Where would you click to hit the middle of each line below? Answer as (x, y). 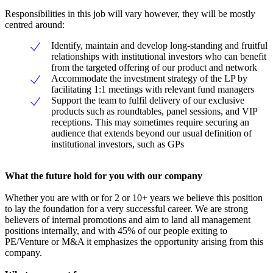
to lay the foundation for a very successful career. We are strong (126, 208)
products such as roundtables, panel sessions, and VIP (154, 111)
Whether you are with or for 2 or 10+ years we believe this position (134, 197)
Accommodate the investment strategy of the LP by (149, 78)
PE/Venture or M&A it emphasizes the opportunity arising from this (134, 241)
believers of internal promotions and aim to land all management (128, 219)
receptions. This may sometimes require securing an (150, 122)
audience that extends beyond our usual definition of (151, 133)
